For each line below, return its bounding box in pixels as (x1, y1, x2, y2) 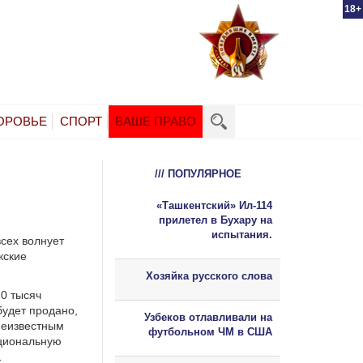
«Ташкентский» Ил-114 (156, 199, 272, 211)
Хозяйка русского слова (146, 269, 272, 282)
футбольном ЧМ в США (148, 325, 272, 338)
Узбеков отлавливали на (144, 310, 272, 323)
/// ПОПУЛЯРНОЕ (154, 167, 241, 180)
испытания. (211, 228, 272, 241)
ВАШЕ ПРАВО (115, 113, 196, 128)
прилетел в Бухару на (159, 213, 272, 226)
